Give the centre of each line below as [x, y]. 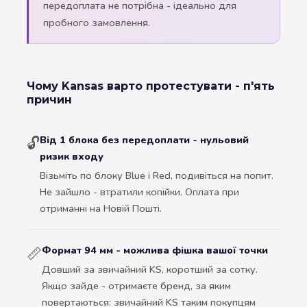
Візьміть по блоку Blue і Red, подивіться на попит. [157, 176]
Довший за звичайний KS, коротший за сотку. [150, 270]
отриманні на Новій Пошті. [101, 209]
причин [49, 100]
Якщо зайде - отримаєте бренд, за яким [136, 286]
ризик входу [72, 157]
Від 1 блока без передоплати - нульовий [144, 140]
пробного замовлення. [97, 23]
